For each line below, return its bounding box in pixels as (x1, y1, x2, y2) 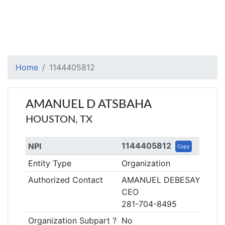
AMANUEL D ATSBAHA (26, 98, 152, 110)
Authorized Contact (28, 175, 103, 185)
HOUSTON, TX (26, 115, 92, 125)
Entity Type (28, 158, 71, 168)
